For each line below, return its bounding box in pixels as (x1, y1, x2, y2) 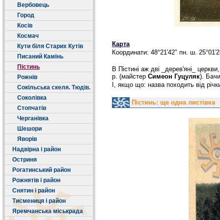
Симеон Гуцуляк (148, 73, 200, 80)
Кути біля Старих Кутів (17, 43, 83, 50)
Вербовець (17, 1, 49, 8)
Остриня (12, 156, 37, 163)
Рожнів (17, 74, 37, 81)
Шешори (17, 125, 42, 132)
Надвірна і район (12, 146, 61, 153)
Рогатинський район (12, 166, 71, 173)
